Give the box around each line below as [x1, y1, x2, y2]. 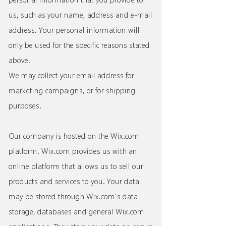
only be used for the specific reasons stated [9, 41, 150, 49]
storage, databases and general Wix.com [9, 208, 144, 215]
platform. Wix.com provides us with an [9, 147, 137, 155]
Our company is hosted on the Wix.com [9, 132, 139, 140]
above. [9, 56, 30, 64]
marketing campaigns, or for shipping [9, 87, 136, 94]
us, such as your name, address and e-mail [9, 11, 152, 19]
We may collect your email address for [9, 72, 134, 79]
